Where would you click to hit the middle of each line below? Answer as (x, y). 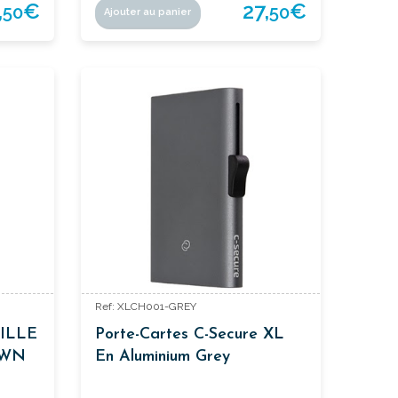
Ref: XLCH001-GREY (145, 306)
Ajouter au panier (148, 12)
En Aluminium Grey (162, 356)
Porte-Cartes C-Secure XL (189, 334)
